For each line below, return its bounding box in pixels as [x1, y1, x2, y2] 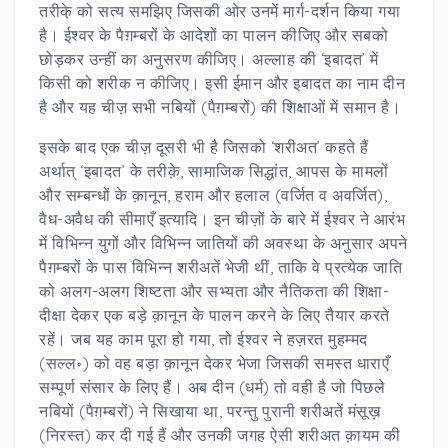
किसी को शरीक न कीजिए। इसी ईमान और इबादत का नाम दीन [39, 72, 405, 93]
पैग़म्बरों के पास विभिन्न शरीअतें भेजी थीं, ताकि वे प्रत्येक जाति [39, 256, 402, 277]
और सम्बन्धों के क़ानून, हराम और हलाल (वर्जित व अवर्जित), [39, 184, 387, 205]
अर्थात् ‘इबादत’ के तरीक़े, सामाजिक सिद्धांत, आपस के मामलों [39, 160, 389, 181]
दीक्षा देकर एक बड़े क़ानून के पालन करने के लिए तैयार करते [39, 304, 390, 325]
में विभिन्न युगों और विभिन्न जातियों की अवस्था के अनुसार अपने [39, 232, 408, 253]
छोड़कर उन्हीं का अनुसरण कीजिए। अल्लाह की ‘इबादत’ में [39, 48, 379, 69]
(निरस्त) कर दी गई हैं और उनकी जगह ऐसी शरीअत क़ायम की [39, 424, 401, 445]
